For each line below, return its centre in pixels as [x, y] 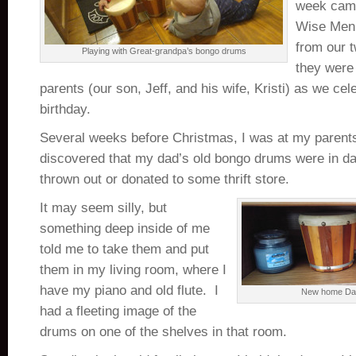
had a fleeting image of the [118, 311]
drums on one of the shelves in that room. [163, 332]
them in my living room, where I [133, 270]
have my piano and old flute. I [129, 290]
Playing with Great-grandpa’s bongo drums [164, 51]
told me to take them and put [124, 249]
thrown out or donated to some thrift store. [164, 179]
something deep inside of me [125, 228]
